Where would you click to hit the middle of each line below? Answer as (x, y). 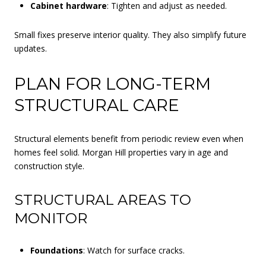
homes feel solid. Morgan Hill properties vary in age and (121, 152)
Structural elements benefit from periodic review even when (129, 138)
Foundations (56, 250)
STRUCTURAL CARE (97, 105)
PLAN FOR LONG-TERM (113, 84)
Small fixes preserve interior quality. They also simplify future (130, 35)
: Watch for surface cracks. (134, 250)
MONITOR (51, 218)
